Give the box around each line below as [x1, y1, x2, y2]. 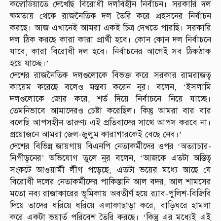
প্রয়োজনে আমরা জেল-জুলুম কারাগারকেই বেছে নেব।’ [10, 129, 182, 140]
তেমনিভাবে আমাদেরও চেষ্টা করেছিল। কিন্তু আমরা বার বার [10, 106, 211, 116]
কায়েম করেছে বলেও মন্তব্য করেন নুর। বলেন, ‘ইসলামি [10, 82, 211, 93]
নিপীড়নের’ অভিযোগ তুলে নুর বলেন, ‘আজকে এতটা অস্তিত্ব [10, 153, 211, 164]
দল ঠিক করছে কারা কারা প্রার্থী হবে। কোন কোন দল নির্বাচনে [10, 35, 211, 45]
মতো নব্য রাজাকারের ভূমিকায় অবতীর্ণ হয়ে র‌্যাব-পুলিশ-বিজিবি [10, 188, 211, 199]
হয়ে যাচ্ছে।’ [10, 58, 49, 69]
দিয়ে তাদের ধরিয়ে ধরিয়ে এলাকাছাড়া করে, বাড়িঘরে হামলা [10, 200, 211, 211]
